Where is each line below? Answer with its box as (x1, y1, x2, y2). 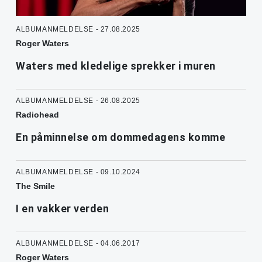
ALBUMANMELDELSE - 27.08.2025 (16, 25, 140, 34)
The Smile (16, 181, 55, 191)
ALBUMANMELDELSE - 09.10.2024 (16, 168, 140, 177)
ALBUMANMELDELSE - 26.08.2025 (16, 96, 140, 105)
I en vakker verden (16, 202, 109, 215)
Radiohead (16, 110, 59, 120)
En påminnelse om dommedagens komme (16, 131, 225, 144)
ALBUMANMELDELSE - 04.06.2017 (16, 239, 140, 248)
